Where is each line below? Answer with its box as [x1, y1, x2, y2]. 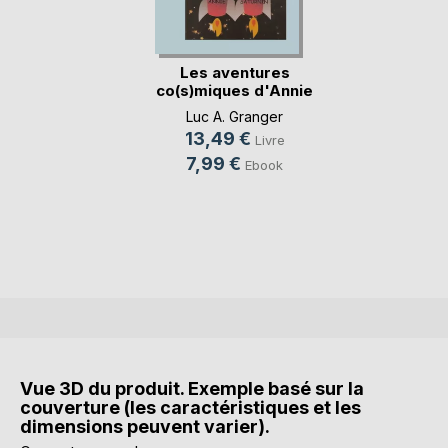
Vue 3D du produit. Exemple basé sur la [20, 377, 364, 399]
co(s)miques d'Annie [156, 81, 313, 101]
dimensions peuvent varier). [20, 415, 270, 437]
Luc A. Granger [186, 108, 283, 126]
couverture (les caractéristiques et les [20, 396, 361, 418]
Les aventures [179, 63, 290, 83]
